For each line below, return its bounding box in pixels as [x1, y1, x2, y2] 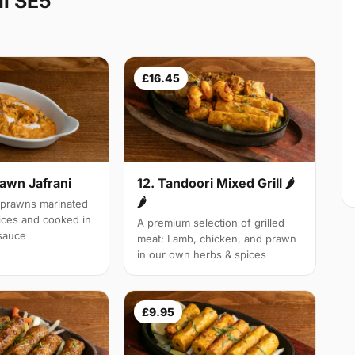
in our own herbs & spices [137, 247, 267, 261]
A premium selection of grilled [137, 216, 285, 229]
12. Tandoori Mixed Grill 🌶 [137, 174, 296, 191]
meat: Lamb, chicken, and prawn [137, 231, 297, 245]
